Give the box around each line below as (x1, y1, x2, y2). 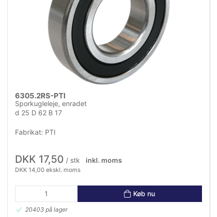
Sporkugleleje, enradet (15, 99, 87, 108)
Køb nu (133, 189, 155, 198)
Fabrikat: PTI (15, 128, 56, 137)
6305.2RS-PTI (15, 91, 65, 100)
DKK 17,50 (15, 153, 64, 166)
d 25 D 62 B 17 (15, 108, 62, 117)
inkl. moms (85, 156, 122, 165)
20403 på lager (25, 206, 68, 214)
